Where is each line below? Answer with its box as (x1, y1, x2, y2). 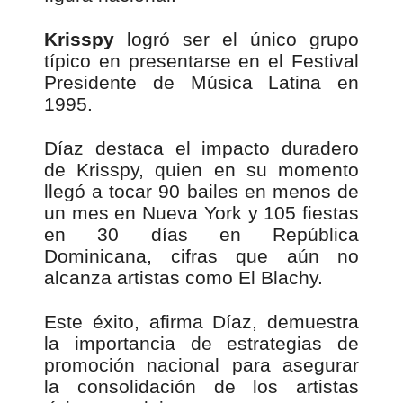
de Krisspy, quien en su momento (44, 159, 359, 181)
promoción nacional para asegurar (44, 354, 359, 376)
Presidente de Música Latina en (44, 72, 359, 94)
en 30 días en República (44, 224, 359, 246)
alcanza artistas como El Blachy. (44, 267, 323, 289)
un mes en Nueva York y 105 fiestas (44, 202, 359, 224)
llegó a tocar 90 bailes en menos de (44, 181, 359, 202)
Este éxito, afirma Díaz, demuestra (44, 311, 359, 333)
